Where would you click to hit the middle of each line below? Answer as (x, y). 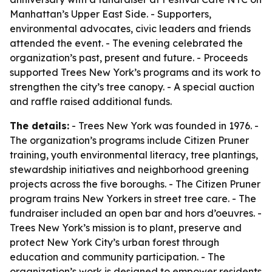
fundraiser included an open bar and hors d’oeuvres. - (136, 213)
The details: (39, 126)
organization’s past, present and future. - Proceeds (129, 58)
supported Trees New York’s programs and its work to (135, 72)
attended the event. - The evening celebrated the (126, 43)
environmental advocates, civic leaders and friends (130, 29)
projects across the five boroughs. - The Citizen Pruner (135, 184)
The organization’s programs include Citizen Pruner (129, 140)
